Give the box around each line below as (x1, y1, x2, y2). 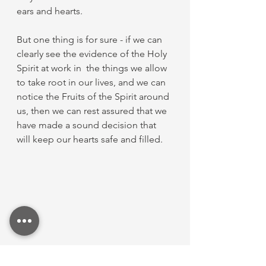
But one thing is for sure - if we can (17, 34, 164, 45)
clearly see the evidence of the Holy (17, 48, 169, 59)
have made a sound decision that (17, 119, 159, 131)
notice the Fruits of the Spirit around (17, 91, 172, 102)
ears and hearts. (17, 5, 83, 17)
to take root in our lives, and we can (17, 77, 168, 88)
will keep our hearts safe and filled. (17, 134, 165, 145)
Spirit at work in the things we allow (17, 62, 169, 74)
